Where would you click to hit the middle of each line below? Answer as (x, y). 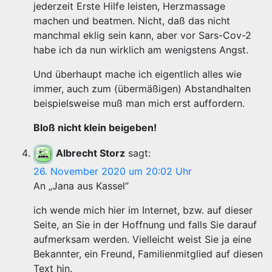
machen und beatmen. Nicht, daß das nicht (132, 21)
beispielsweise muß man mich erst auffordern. (139, 103)
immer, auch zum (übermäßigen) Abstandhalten (142, 89)
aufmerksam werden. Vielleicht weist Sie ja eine (142, 239)
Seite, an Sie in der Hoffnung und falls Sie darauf (145, 225)
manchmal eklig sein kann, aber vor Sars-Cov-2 (142, 35)
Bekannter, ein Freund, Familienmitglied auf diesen (148, 254)
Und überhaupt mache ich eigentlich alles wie (138, 74)
